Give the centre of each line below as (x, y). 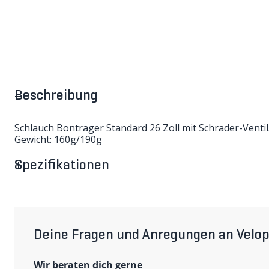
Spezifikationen (62, 166)
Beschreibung (56, 96)
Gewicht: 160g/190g (58, 140)
